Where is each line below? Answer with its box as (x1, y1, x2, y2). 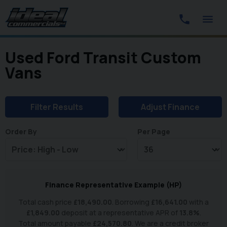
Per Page (137, 127, 171, 136)
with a (187, 197, 209, 207)
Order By (5, 127, 37, 136)
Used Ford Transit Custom (5, 47, 201, 68)
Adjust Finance (141, 101, 200, 112)
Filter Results (30, 101, 83, 112)
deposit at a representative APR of (59, 208, 179, 217)
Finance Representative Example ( (45, 180, 169, 190)
